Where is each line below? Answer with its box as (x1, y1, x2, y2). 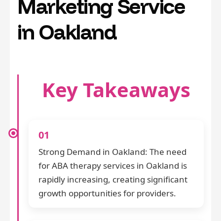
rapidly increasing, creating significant (38, 174, 187, 185)
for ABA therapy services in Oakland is (38, 160, 187, 172)
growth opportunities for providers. (38, 187, 176, 199)
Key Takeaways (42, 76, 190, 104)
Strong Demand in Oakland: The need (38, 146, 186, 158)
